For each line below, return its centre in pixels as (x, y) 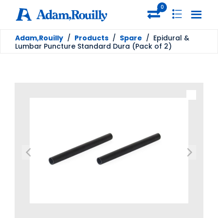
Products (91, 38)
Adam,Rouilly (39, 38)
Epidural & (171, 38)
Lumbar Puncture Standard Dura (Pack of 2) (93, 46)
